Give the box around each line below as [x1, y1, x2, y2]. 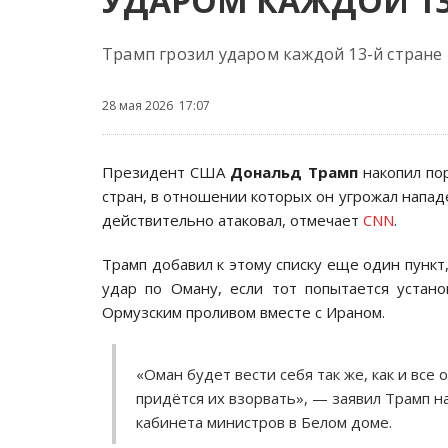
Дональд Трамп [230, 162, 358, 182]
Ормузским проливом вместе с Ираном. [102, 302, 385, 322]
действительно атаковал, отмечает [102, 210, 363, 230]
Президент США [102, 162, 231, 182]
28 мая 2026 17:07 [102, 97, 210, 114]
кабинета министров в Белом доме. [136, 412, 392, 432]
